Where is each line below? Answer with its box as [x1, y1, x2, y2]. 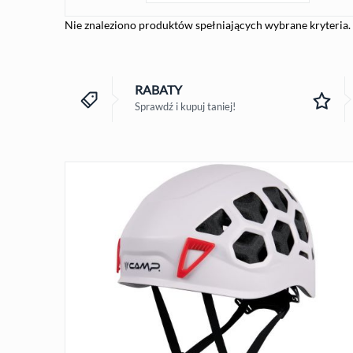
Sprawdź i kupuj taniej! [134, 99, 236, 113]
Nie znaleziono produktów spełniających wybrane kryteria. [65, 17, 351, 32]
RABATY [134, 81, 182, 97]
